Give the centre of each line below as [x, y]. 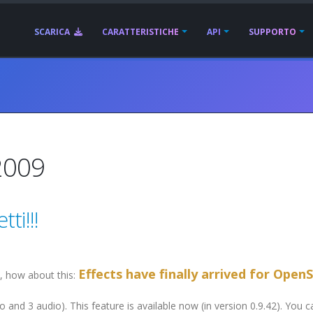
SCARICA [53, 32]
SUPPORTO [272, 32]
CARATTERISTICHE [140, 32]
